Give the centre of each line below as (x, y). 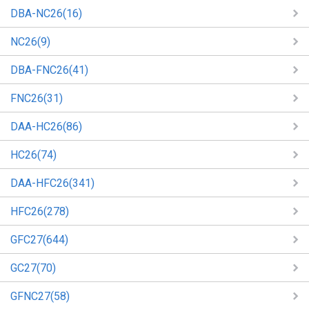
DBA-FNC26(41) (49, 70)
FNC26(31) (37, 98)
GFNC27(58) (40, 296)
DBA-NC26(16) (46, 13)
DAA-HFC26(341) (52, 183)
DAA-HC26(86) (46, 126)
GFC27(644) (39, 239)
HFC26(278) (40, 211)
